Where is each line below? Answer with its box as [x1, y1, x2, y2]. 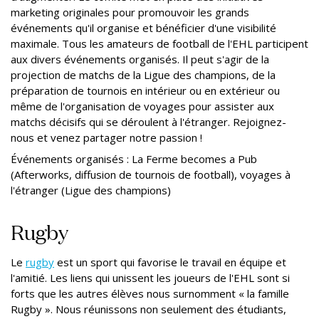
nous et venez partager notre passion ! [11, 130, 202, 145]
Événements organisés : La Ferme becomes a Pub [11, 151, 257, 166]
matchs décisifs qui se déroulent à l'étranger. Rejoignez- [11, 114, 286, 129]
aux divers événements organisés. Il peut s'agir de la [11, 51, 269, 66]
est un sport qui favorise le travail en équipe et [54, 254, 286, 269]
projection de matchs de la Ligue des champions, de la [11, 67, 276, 82]
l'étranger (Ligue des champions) [11, 182, 171, 197]
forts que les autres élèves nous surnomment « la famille [11, 286, 289, 300]
